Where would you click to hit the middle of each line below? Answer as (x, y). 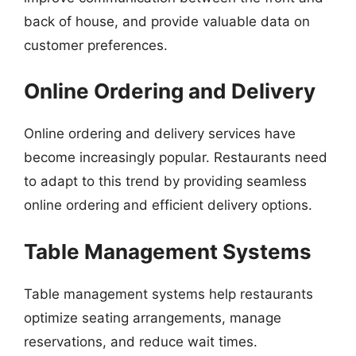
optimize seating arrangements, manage (153, 317)
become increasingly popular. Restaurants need (176, 157)
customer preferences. (96, 45)
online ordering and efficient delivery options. (168, 205)
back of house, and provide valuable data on (167, 21)
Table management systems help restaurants (168, 294)
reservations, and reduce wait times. (141, 341)
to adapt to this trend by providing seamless (165, 181)
